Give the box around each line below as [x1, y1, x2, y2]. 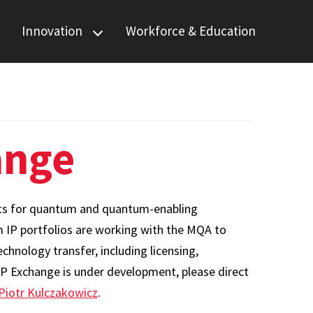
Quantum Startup [20, 52, 109, 68]
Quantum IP [20, 101, 80, 117]
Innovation [22, 22, 82, 39]
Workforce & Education [126, 22, 256, 39]
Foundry [20, 71, 62, 87]
